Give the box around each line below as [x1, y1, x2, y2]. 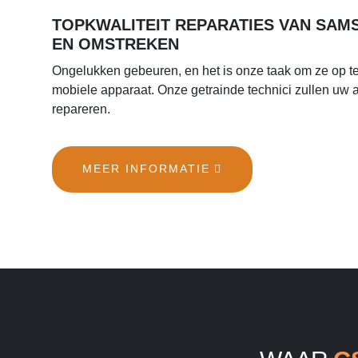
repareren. [52, 101, 110, 116]
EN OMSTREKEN [52, 34, 179, 53]
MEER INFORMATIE [82, 162, 210, 176]
